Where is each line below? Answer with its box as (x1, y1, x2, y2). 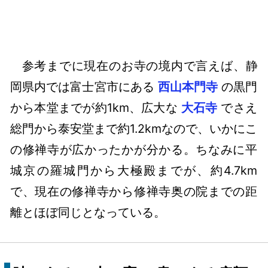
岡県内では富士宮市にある (10, 79, 159, 94)
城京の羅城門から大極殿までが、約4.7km (10, 163, 258, 178)
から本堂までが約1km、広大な (10, 100, 182, 115)
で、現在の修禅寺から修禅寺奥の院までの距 (10, 184, 258, 199)
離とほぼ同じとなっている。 (10, 205, 166, 220)
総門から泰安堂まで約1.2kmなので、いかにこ (10, 121, 258, 136)
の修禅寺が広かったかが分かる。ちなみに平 (10, 142, 258, 157)
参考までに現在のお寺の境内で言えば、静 (22, 58, 258, 73)
